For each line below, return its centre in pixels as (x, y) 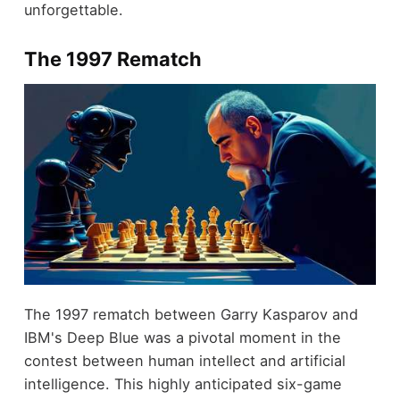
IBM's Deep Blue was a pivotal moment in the (182, 337)
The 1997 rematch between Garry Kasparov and (191, 314)
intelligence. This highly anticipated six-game (183, 383)
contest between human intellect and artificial (184, 360)
